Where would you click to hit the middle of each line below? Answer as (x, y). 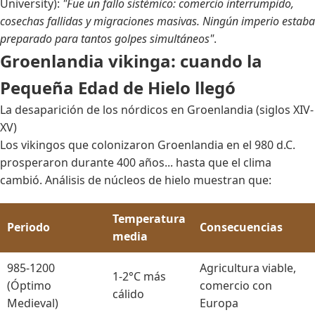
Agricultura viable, (248, 268)
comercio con (236, 285)
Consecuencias (241, 227)
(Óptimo (29, 285)
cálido (128, 294)
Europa (219, 303)
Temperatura (149, 218)
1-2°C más (139, 276)
